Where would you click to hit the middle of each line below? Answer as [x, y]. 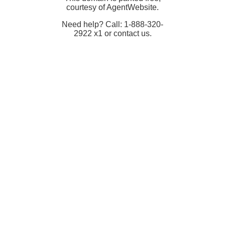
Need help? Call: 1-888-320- [113, 24]
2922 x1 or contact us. [113, 33]
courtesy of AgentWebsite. [113, 7]
